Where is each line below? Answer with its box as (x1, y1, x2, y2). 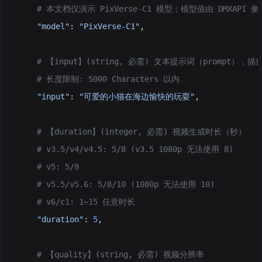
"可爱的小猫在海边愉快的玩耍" (79, 92, 195, 101)
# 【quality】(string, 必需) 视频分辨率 (18, 250, 204, 259)
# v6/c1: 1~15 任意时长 (18, 197, 135, 206)
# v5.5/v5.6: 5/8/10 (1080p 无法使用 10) (18, 180, 215, 189)
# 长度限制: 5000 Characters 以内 (18, 74, 180, 84)
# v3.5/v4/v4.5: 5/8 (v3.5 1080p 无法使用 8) (18, 144, 233, 154)
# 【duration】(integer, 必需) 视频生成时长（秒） (18, 127, 246, 136)
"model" (18, 22, 70, 31)
